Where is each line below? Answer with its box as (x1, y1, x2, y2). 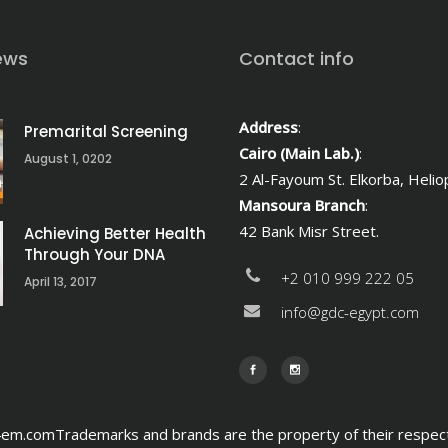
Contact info (239, 46, 354, 71)
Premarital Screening (24, 121, 188, 142)
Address (239, 117, 298, 137)
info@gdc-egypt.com (281, 302, 419, 322)
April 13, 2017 (24, 273, 97, 290)
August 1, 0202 (24, 150, 112, 167)
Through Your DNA (24, 244, 165, 265)
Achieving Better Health (24, 223, 206, 244)
